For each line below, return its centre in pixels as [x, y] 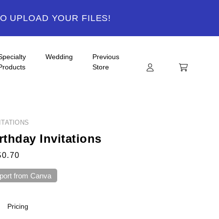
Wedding [59, 57]
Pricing [18, 207]
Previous [106, 57]
